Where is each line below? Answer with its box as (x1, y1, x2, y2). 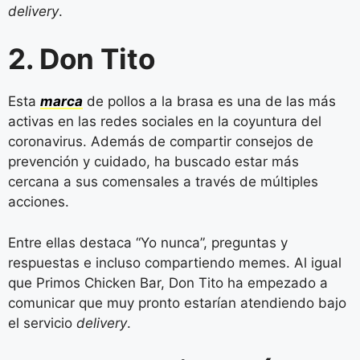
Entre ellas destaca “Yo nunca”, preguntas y (8, 234, 288, 251)
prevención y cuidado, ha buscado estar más (8, 153, 299, 170)
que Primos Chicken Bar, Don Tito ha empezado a (8, 274, 328, 291)
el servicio (8, 314, 76, 331)
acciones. (8, 194, 69, 211)
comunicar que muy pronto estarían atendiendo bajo (8, 294, 346, 311)
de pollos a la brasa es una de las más (83, 93, 336, 110)
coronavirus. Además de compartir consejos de (8, 133, 313, 150)
